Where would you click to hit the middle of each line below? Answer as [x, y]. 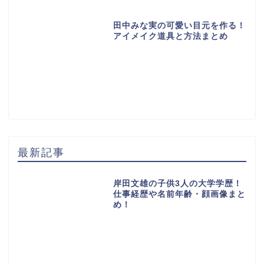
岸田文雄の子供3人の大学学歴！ [177, 184]
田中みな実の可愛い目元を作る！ [179, 25]
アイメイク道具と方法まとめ [170, 36]
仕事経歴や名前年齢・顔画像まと [179, 194]
